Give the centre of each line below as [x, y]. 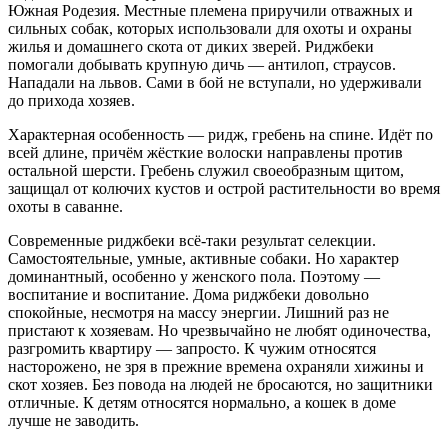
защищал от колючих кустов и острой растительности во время [224, 189]
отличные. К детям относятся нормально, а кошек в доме [202, 403]
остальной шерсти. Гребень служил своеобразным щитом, [206, 171]
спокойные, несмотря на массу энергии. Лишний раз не [198, 313]
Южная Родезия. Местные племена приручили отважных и [210, 11]
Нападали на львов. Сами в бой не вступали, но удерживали [215, 83]
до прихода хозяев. [71, 101]
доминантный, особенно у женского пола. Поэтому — [194, 277]
